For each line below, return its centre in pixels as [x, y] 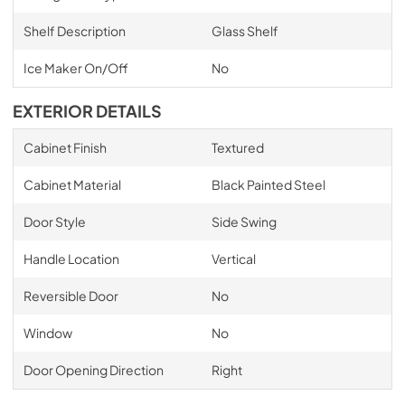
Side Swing [244, 221]
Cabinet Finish [65, 147]
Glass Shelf [245, 31]
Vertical [233, 259]
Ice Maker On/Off [75, 68]
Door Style [54, 221]
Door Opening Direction [93, 370]
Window [47, 333]
